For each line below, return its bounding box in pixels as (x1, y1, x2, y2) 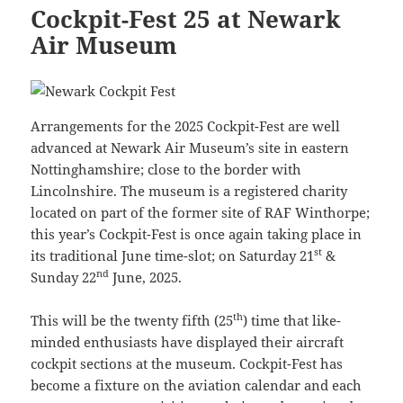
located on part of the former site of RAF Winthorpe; (31, 202, 371, 221)
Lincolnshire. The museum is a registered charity (31, 181, 348, 200)
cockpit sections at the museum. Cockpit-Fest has (31, 354, 344, 372)
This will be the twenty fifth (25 (31, 310, 234, 329)
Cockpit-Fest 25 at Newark (31, 2, 342, 35)
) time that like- (243, 310, 342, 329)
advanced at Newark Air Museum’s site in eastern (31, 138, 350, 157)
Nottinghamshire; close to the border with (31, 159, 302, 178)
